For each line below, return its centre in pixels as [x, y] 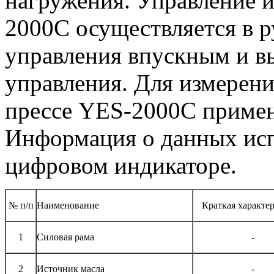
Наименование [68, 206]
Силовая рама [65, 237]
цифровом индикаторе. [121, 166]
